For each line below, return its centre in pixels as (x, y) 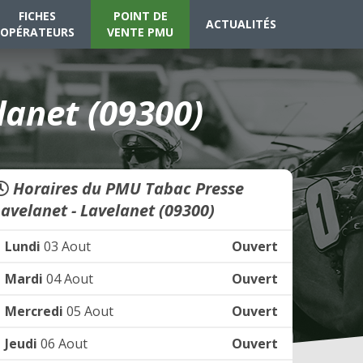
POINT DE (140, 16)
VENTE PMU (140, 32)
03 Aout (66, 246)
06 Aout (62, 344)
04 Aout (68, 279)
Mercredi (34, 311)
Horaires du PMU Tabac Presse (126, 188)
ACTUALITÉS (241, 24)
